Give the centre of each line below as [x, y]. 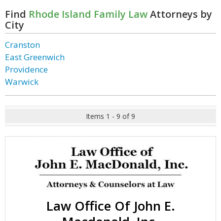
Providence [26, 69]
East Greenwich [35, 57]
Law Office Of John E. [110, 206]
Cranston [22, 45]
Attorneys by [180, 14]
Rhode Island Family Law [88, 14]
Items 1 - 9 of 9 [110, 116]
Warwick [22, 82]
